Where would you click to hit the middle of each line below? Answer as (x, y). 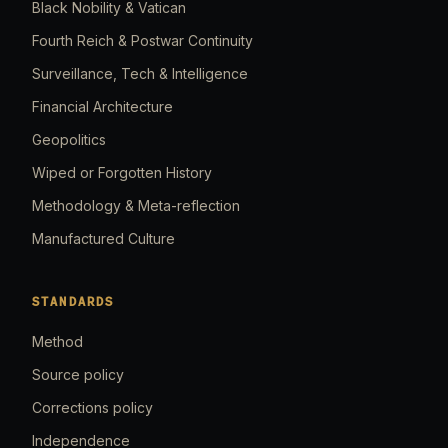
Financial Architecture (102, 106)
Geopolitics (69, 139)
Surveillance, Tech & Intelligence (140, 73)
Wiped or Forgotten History (122, 172)
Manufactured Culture (103, 238)
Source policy (78, 374)
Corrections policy (92, 407)
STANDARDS (73, 301)
